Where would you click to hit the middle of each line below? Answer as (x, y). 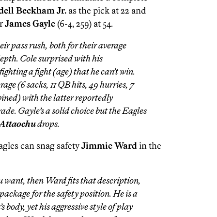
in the (149, 146)
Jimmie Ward (109, 146)
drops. (48, 124)
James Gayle (29, 23)
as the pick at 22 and (106, 10)
